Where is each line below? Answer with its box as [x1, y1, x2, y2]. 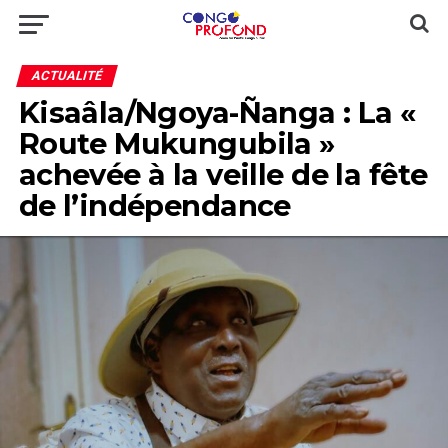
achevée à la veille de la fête [18, 157, 428, 192]
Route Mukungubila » [18, 126, 335, 161]
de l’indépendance [18, 188, 291, 223]
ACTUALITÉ [29, 68, 104, 83]
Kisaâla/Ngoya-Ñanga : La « [18, 95, 416, 130]
